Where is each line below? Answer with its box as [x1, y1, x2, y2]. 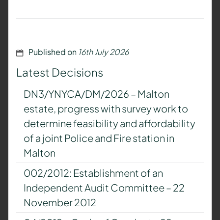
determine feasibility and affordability [23, 117, 195, 130]
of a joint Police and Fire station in [23, 132, 174, 144]
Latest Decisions [16, 65, 103, 80]
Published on [27, 47, 77, 57]
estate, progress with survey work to [23, 102, 188, 115]
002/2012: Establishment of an [23, 166, 163, 179]
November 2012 [23, 196, 96, 209]
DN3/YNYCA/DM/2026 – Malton [23, 87, 169, 100]
